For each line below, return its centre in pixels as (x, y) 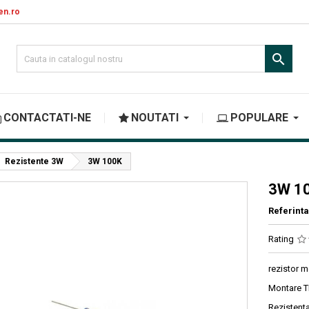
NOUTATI (155, 118)
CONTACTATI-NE (47, 118)
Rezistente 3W (34, 161)
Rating (282, 239)
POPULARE (259, 118)
